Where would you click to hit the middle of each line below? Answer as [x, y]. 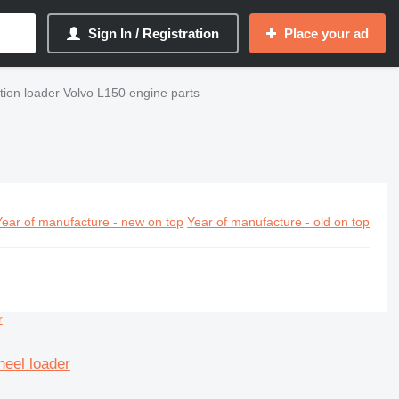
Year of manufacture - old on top [279, 222]
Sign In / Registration [154, 33]
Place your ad [326, 33]
